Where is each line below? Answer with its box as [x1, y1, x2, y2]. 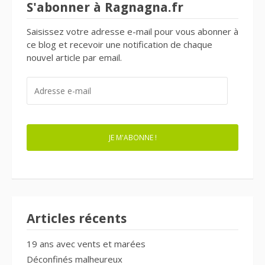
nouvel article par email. [27, 51, 122, 63]
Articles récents [27, 211, 127, 227]
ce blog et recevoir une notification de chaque [27, 38, 212, 50]
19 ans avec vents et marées [27, 238, 146, 250]
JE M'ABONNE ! [108, 132, 157, 142]
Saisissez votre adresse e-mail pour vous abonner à [27, 25, 238, 37]
